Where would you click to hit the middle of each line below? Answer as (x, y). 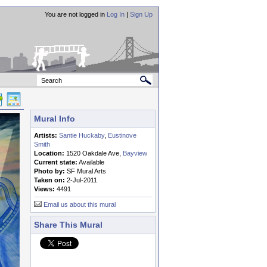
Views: (45, 189)
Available (91, 162)
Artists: (46, 135)
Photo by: (50, 171)
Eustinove (122, 135)
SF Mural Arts (86, 171)
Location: (49, 153)
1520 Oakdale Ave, (94, 153)
